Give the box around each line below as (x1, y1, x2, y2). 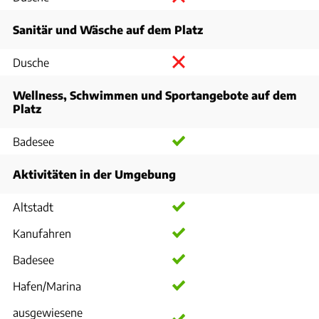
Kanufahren (13, 226, 71, 240)
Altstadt (13, 200, 53, 214)
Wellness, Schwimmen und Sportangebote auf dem (13, 88, 297, 102)
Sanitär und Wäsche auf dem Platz (13, 23, 203, 36)
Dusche (13, 56, 49, 69)
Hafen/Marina (13, 279, 81, 293)
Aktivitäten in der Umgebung (13, 167, 176, 181)
